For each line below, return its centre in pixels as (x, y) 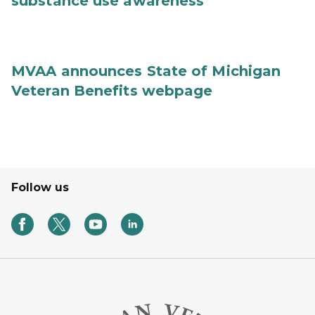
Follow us (40, 188)
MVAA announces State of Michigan (146, 71)
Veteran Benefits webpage (112, 91)
